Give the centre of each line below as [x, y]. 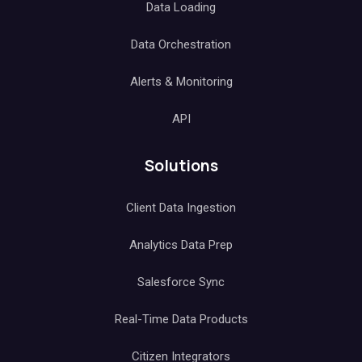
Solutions [181, 166]
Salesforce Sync [181, 282]
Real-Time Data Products [181, 319]
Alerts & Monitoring [181, 82]
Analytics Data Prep [181, 245]
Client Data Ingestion [181, 208]
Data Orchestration [181, 44]
